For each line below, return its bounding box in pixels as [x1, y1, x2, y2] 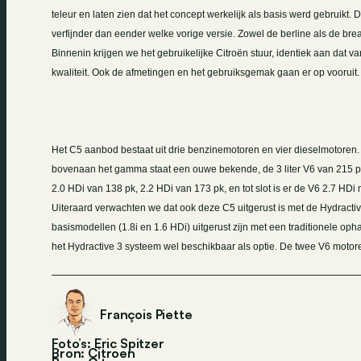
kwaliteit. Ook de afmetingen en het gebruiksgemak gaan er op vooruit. [52, 67, 359, 79]
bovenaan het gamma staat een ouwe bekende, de [52, 164, 276, 176]
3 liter [276, 164, 301, 176]
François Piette [100, 306, 193, 323]
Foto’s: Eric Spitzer [52, 335, 164, 352]
